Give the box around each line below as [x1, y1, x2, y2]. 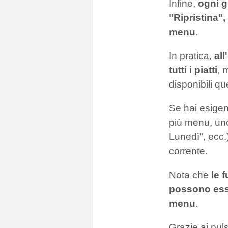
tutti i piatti [169, 64, 217, 75]
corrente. [169, 146, 208, 157]
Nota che [169, 169, 211, 181]
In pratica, [169, 50, 214, 61]
